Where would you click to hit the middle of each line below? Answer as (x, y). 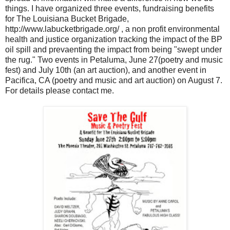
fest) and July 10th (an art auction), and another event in (106, 70)
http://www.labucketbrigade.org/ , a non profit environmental (112, 29)
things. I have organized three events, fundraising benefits (110, 8)
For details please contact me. (60, 90)
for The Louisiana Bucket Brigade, (67, 18)
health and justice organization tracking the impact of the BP (114, 39)
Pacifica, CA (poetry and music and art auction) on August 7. (114, 80)
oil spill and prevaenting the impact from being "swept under (113, 49)
